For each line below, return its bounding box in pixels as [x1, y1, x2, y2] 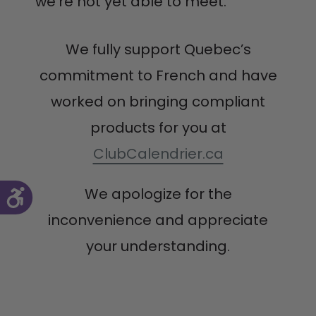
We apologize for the [84, 183, 232, 204]
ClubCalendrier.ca [92, 143, 224, 164]
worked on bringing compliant [51, 91, 265, 111]
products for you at [90, 117, 226, 138]
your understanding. [86, 236, 230, 256]
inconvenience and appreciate [48, 209, 268, 230]
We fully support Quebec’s [65, 39, 251, 59]
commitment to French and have [39, 65, 277, 85]
